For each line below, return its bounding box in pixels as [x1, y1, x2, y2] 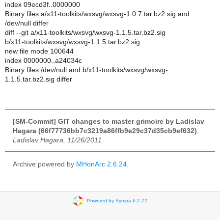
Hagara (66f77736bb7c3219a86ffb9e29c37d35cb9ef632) [13, 127, 197, 135]
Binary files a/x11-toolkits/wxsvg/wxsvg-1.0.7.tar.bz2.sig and [5, 10, 190, 18]
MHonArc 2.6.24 [76, 160, 127, 168]
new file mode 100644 [5, 47, 74, 55]
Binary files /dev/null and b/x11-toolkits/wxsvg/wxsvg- [5, 66, 168, 74]
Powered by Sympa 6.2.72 [86, 198, 147, 204]
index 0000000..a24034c [5, 56, 82, 64]
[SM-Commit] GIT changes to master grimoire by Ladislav [13, 117, 204, 125]
